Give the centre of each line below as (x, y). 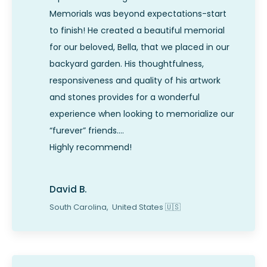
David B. (68, 189)
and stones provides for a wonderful (125, 97)
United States (138, 207)
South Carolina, (80, 207)
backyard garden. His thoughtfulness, (127, 64)
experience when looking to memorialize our (142, 114)
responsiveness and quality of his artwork (135, 81)
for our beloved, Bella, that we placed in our (139, 47)
